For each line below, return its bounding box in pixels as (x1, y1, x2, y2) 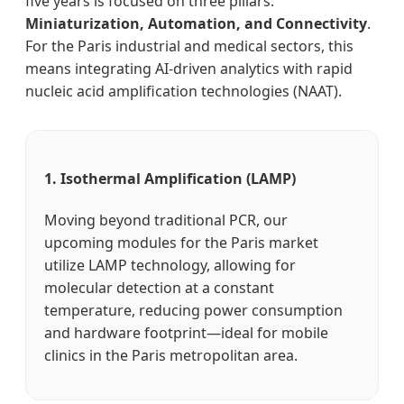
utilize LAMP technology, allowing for (44, 255, 296, 276)
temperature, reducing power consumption (44, 300, 343, 321)
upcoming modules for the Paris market (44, 233, 318, 253)
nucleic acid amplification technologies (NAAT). (25, 80, 342, 101)
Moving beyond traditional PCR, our (44, 210, 288, 231)
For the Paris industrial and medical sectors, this (25, 35, 353, 56)
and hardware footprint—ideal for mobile (44, 323, 328, 344)
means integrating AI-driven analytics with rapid (25, 58, 353, 78)
